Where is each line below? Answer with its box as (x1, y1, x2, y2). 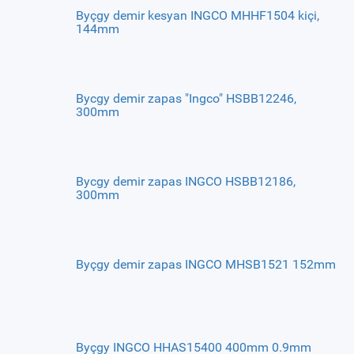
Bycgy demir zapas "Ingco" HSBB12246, (75, 91, 296, 106)
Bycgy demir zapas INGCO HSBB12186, (75, 174, 296, 189)
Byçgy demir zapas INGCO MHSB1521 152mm (75, 257, 336, 272)
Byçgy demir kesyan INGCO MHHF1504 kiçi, (75, 8, 319, 23)
